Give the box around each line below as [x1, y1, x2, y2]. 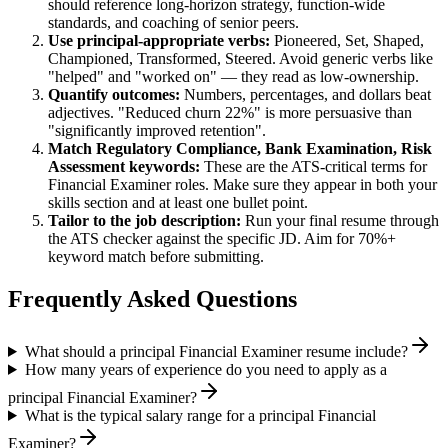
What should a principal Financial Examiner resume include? [24, 342, 408, 360]
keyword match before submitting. [48, 248, 264, 266]
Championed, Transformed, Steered [48, 50, 272, 68]
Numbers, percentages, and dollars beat [180, 86, 431, 104]
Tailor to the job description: [48, 212, 241, 230]
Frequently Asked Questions [8, 286, 297, 313]
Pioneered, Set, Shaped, [274, 32, 424, 50]
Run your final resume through [241, 212, 439, 230]
